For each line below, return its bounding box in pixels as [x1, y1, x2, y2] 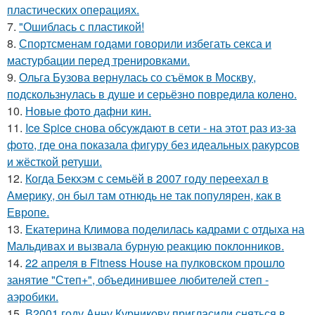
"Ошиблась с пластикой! [19, 18, 144, 35]
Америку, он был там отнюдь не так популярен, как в [7, 187, 281, 204]
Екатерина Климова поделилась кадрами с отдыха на [25, 221, 304, 238]
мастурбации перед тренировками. [7, 52, 190, 69]
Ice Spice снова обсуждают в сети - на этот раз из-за [25, 120, 296, 136]
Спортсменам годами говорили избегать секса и [19, 35, 271, 52]
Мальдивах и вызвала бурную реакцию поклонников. [7, 238, 284, 255]
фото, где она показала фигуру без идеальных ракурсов [7, 136, 300, 153]
